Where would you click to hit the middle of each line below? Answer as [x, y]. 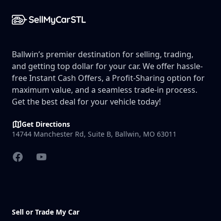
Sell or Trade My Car [46, 212]
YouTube [51, 156]
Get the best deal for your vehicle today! [86, 102]
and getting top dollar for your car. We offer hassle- [107, 66]
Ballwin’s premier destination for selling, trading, [103, 54]
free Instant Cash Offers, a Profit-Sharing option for [108, 78]
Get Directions [46, 124]
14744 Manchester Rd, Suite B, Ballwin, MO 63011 [94, 134]
